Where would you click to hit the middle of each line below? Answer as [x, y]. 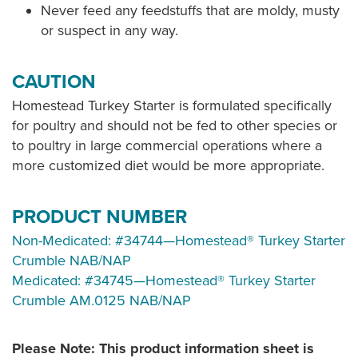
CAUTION [54, 82]
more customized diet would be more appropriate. [168, 165]
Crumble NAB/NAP [72, 261]
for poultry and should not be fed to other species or [175, 125]
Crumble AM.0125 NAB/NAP [101, 300]
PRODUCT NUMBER [99, 217]
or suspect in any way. [109, 30]
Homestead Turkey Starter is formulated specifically [172, 105]
